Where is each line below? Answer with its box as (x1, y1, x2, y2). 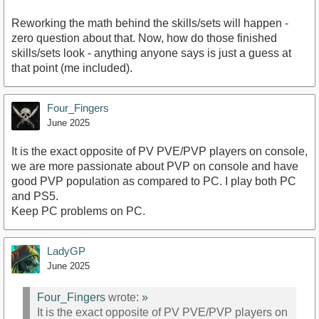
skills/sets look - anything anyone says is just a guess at (11, 46, 291, 59)
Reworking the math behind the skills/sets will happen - (11, 16, 288, 29)
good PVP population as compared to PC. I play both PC (11, 174, 296, 187)
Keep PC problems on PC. (11, 204, 145, 217)
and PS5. (11, 189, 58, 202)
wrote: (105, 291, 142, 304)
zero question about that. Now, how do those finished (11, 31, 277, 44)
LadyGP (47, 244, 85, 257)
